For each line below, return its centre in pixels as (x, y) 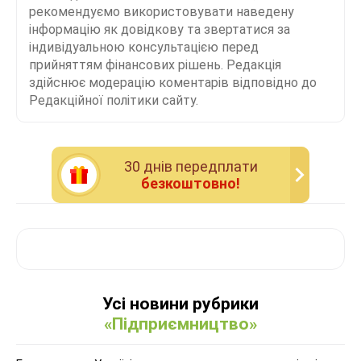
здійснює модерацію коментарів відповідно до (173, 83)
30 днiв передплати (191, 167)
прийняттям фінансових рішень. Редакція (155, 65)
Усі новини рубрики (180, 304)
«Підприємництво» (180, 324)
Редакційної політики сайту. (114, 101)
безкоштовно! (191, 184)
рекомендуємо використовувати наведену (162, 12)
